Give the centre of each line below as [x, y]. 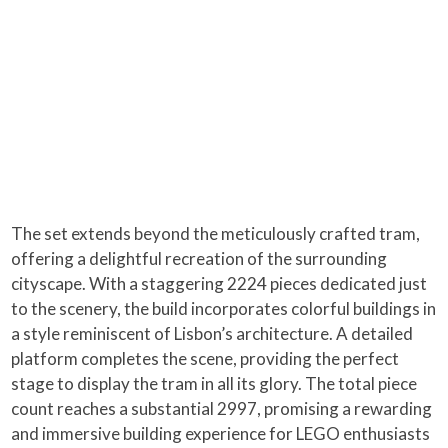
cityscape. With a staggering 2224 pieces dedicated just [219, 283]
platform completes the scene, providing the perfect [205, 358]
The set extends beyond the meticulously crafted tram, [216, 233]
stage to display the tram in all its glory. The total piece [214, 383]
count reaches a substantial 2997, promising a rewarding [222, 408]
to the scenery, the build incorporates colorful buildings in [224, 308]
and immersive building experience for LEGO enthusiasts [221, 433]
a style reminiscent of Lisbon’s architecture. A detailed [212, 333]
